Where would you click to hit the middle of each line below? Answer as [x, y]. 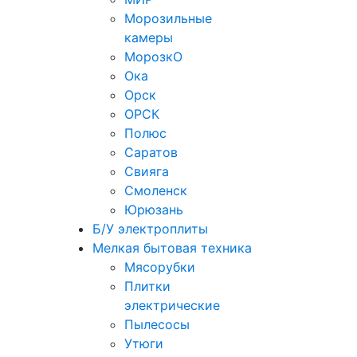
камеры [149, 38]
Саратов [151, 153]
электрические [172, 306]
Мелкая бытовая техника [172, 248]
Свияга [147, 172]
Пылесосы [157, 325]
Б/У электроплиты [150, 229]
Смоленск [156, 191]
